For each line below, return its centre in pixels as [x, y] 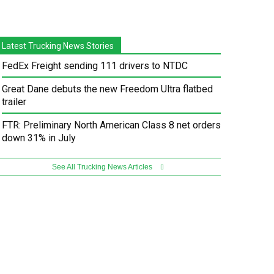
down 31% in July [39, 138]
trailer [14, 102]
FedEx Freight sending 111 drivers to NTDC [95, 66]
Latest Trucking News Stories [58, 46]
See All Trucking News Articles [103, 167]
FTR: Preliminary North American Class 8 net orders [112, 125]
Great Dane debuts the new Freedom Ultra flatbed [108, 89]
